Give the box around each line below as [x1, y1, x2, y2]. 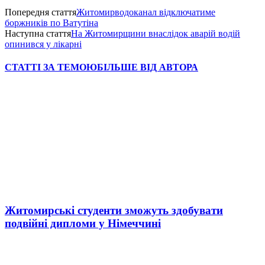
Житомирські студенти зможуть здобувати [5, 204, 223, 217]
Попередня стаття [5, 7, 76, 17]
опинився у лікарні [5, 38, 82, 49]
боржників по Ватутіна [5, 17, 98, 28]
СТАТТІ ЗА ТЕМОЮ [5, 62, 97, 73]
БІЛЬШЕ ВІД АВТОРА [97, 62, 198, 73]
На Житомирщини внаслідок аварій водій [71, 28, 240, 38]
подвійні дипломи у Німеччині [5, 217, 161, 230]
